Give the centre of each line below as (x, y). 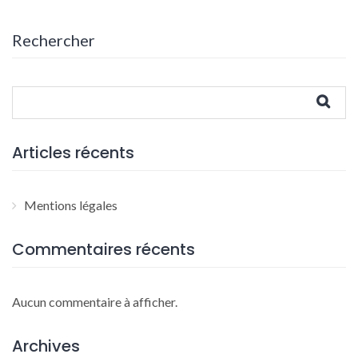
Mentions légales (71, 205)
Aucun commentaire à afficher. (95, 302)
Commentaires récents (103, 249)
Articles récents (73, 153)
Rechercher (54, 40)
